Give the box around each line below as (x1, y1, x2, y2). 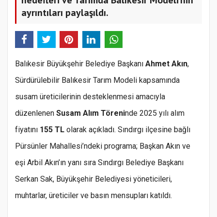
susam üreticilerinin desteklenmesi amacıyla (15, 92, 165, 102)
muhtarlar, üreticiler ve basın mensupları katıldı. (15, 191, 172, 201)
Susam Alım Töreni (56, 108, 125, 118)
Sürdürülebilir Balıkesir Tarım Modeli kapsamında (15, 76, 180, 85)
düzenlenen (15, 108, 56, 118)
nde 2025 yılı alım (125, 108, 185, 118)
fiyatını (15, 125, 40, 135)
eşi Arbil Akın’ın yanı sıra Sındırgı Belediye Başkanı (15, 158, 184, 168)
